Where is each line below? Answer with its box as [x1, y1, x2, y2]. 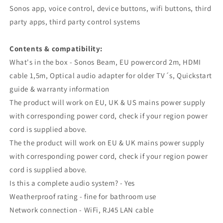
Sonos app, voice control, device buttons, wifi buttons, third [9, 3, 212, 13]
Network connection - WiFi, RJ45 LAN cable [9, 205, 154, 215]
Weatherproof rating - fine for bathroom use [9, 192, 156, 201]
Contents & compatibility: [9, 44, 103, 53]
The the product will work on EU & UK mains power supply [9, 138, 205, 147]
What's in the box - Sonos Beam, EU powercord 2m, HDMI [9, 57, 201, 67]
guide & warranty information [9, 84, 110, 94]
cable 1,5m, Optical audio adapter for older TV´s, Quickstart [9, 71, 213, 80]
